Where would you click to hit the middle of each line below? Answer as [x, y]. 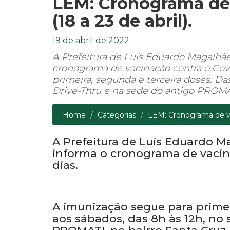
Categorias [117, 162]
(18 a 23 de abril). [122, 68]
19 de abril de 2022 [91, 87]
